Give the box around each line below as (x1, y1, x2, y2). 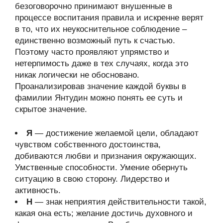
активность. (15, 186, 61, 195)
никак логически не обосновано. (15, 70, 139, 80)
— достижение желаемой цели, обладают (32, 128, 199, 138)
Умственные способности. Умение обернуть (15, 163, 188, 172)
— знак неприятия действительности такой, (32, 197, 207, 207)
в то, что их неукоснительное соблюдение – (15, 24, 187, 34)
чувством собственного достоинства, (15, 140, 161, 149)
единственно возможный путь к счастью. (15, 35, 175, 45)
